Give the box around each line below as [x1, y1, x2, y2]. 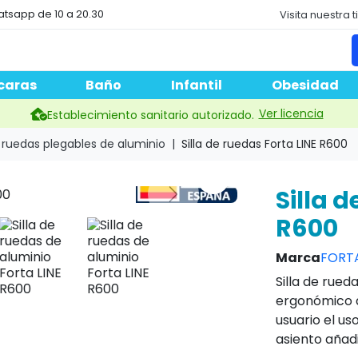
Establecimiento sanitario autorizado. [46, 107, 254, 123]
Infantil [171, 76, 222, 95]
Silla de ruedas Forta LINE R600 [181, 136, 348, 152]
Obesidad [271, 76, 339, 95]
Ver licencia [258, 105, 324, 121]
